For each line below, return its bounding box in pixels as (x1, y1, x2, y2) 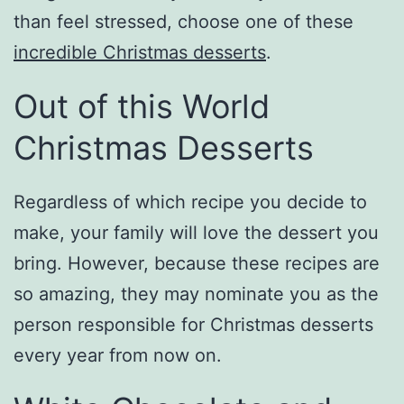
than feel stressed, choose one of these (14, 11, 353, 33)
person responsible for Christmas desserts (14, 314, 373, 336)
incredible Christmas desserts (14, 41, 266, 64)
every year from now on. (14, 344, 222, 367)
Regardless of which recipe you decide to (14, 191, 367, 214)
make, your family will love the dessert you (14, 222, 379, 244)
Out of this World (14, 87, 270, 127)
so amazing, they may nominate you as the (14, 283, 379, 306)
